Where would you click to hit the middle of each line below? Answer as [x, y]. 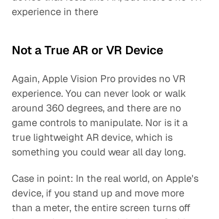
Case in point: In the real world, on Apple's [105, 178]
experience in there [55, 12]
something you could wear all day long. [99, 152]
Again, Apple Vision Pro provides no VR [99, 79]
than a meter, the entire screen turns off [101, 208]
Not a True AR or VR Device [88, 50]
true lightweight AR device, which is [92, 137]
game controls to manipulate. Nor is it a [100, 123]
